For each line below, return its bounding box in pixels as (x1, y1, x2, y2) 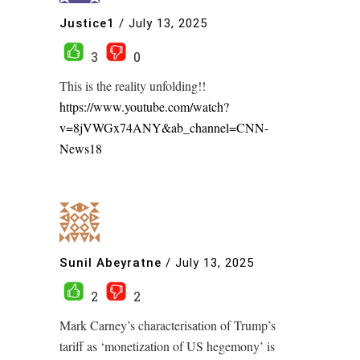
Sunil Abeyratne (59, 255, 162, 270)
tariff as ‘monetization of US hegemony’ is (59, 337, 275, 354)
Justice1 (59, 15, 115, 31)
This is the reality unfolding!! (59, 77, 206, 94)
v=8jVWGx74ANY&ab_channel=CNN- (59, 119, 268, 136)
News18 (59, 140, 102, 157)
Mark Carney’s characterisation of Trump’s (59, 317, 276, 333)
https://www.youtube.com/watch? (59, 98, 229, 115)
